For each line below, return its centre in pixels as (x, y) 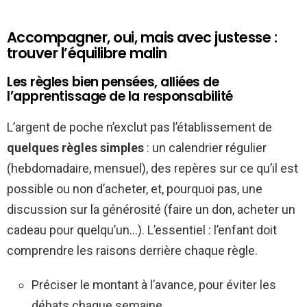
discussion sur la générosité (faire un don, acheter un (151, 209)
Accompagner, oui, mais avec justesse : (142, 37)
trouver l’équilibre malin (87, 53)
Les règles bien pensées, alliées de (113, 82)
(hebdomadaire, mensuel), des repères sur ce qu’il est (152, 168)
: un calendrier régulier (205, 147)
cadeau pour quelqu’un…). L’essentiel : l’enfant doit (142, 230)
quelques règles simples (75, 147)
